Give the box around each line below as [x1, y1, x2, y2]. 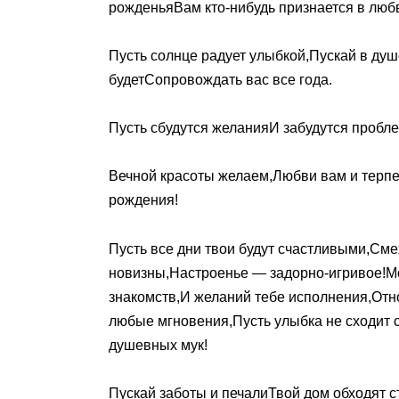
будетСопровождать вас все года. [109, 72, 332, 88]
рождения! [109, 192, 178, 208]
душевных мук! [109, 337, 208, 353]
